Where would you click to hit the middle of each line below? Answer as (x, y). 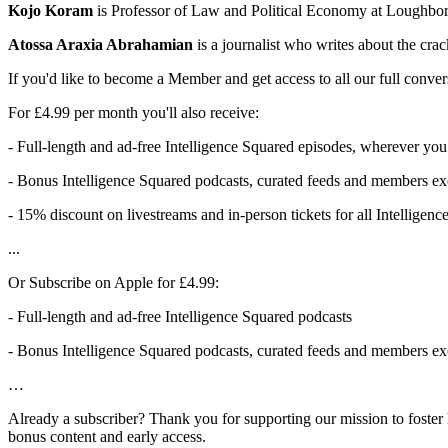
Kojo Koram (50, 11)
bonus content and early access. (107, 437)
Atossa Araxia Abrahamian (100, 45)
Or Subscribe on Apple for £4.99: (113, 283)
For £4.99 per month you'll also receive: (133, 113)
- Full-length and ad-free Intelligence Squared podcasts (180, 317)
